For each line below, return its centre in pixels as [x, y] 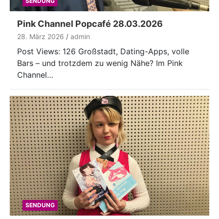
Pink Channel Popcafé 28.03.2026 [90, 24]
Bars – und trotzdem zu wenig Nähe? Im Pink [100, 63]
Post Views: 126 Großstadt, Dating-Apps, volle [103, 52]
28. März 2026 [41, 37]
